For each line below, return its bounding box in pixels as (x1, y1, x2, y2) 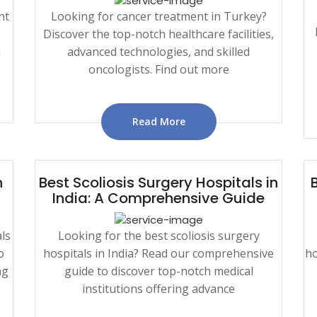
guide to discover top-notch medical (64, 263, 253, 279)
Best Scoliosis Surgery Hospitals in (39, 172, 278, 192)
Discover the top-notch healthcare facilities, (43, 25, 274, 42)
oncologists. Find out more (88, 61, 229, 77)
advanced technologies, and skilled (67, 43, 250, 59)
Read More (132, 114, 185, 128)
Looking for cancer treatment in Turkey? (50, 8, 267, 24)
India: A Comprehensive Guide (52, 188, 265, 208)
